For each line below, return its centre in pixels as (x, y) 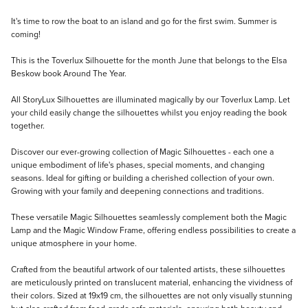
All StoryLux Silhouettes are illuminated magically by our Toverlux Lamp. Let (151, 99)
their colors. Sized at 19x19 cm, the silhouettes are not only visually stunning (152, 295)
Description (45, 23)
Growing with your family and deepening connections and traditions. (137, 190)
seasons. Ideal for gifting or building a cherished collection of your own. (143, 177)
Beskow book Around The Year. (69, 73)
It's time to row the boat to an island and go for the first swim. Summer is (144, 21)
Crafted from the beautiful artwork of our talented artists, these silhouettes (148, 269)
